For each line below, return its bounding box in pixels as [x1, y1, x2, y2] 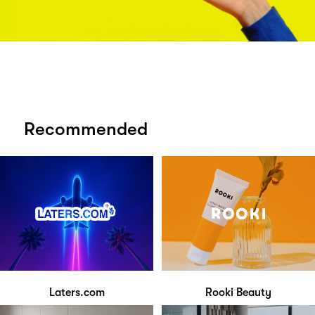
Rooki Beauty [205, 286, 271, 300]
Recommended [24, 118, 148, 139]
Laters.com [49, 286, 105, 300]
